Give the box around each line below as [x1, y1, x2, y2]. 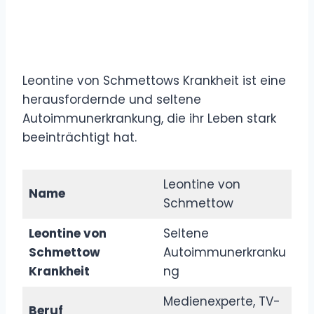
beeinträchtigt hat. [22, 128, 137, 146]
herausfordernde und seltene [22, 90, 201, 108]
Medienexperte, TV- [163, 292, 280, 310]
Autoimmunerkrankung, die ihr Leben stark [22, 109, 276, 127]
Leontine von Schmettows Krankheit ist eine [22, 71, 286, 89]
